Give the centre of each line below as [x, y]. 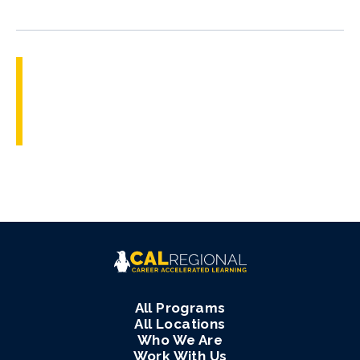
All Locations [180, 324]
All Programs [180, 308]
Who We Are [180, 340]
